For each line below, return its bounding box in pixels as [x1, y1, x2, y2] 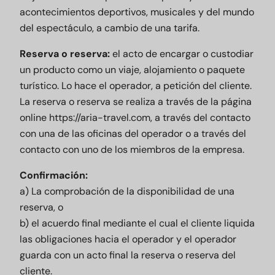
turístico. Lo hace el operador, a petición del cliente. [20, 79, 252, 92]
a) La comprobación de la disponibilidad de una [20, 185, 234, 198]
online [20, 111, 49, 124]
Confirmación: [20, 169, 88, 182]
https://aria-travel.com [49, 111, 150, 124]
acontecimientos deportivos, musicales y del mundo [20, 6, 254, 18]
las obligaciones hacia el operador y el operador [20, 233, 236, 246]
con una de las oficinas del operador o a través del [20, 127, 246, 140]
